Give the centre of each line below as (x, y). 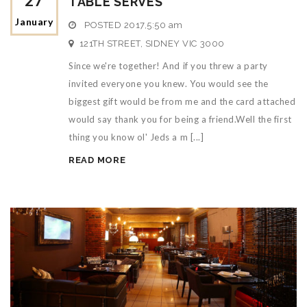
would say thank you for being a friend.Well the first (180, 119)
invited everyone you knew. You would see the (169, 84)
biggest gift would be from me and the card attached (182, 101)
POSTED (103, 25)
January (34, 22)
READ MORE (97, 160)
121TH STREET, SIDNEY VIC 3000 (152, 44)
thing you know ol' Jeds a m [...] (136, 137)
